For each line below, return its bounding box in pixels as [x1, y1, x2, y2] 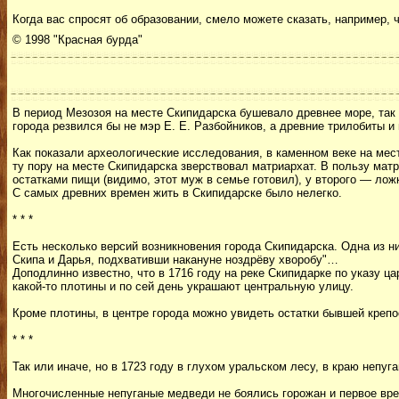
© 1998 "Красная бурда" [12, 33, 142, 46]
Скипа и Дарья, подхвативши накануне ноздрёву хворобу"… [12, 253, 338, 266]
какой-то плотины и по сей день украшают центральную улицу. [12, 280, 354, 293]
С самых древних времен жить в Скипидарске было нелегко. [12, 186, 342, 199]
